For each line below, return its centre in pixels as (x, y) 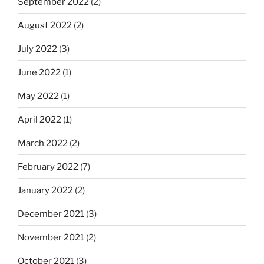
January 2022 (45, 190)
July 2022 (37, 49)
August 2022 (45, 25)
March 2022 (43, 143)
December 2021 (51, 214)
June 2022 (39, 72)
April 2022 (39, 119)
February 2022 (48, 166)
